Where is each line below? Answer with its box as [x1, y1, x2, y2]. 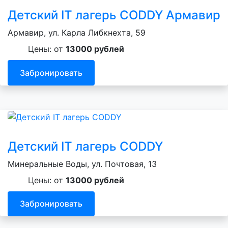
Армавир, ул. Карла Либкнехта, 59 [8, 27, 146, 38]
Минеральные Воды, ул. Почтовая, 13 [8, 158, 157, 169]
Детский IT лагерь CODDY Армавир [8, 8, 220, 23]
